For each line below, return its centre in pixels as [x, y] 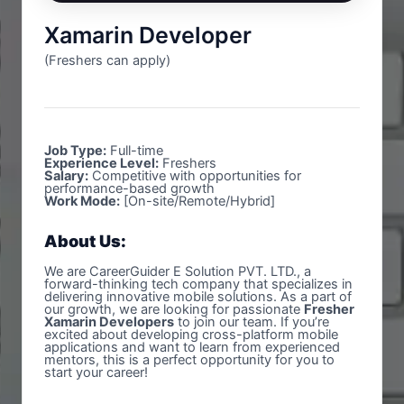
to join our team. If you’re [252, 321]
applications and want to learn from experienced [192, 347]
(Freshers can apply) [107, 61]
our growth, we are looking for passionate [174, 309]
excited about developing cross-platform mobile [191, 334]
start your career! [96, 372]
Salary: [66, 176]
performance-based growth [129, 189]
